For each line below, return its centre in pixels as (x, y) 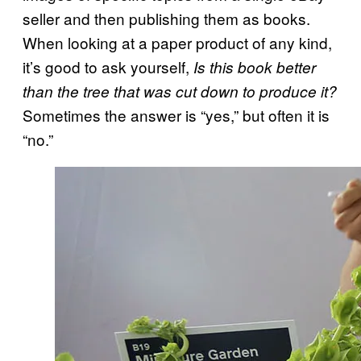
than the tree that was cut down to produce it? (180, 91)
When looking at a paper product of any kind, (177, 42)
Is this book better (255, 66)
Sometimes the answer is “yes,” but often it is (176, 114)
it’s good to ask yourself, (108, 66)
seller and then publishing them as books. (166, 18)
